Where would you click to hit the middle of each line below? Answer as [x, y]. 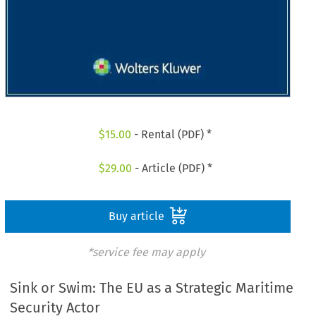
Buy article [138, 216]
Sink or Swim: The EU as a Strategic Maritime [152, 288]
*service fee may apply [146, 252]
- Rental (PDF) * [172, 135]
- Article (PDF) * [172, 168]
